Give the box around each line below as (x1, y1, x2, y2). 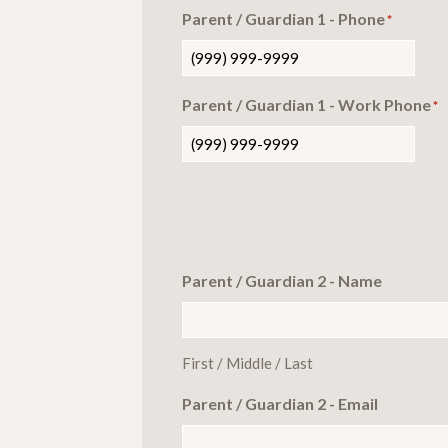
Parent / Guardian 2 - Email (182, 393, 378, 413)
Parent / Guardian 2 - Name (182, 270, 382, 290)
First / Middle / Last (182, 353, 313, 372)
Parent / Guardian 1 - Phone (182, 8, 385, 28)
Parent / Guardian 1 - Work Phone (182, 94, 431, 114)
